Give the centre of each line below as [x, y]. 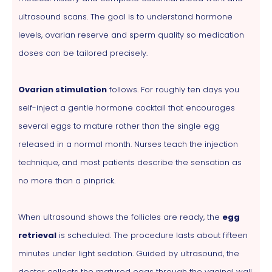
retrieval [37, 235]
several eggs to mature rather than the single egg [119, 126]
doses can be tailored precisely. [83, 53]
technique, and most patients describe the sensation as [130, 162]
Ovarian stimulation [63, 89]
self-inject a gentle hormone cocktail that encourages [127, 107]
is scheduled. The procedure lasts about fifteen [152, 235]
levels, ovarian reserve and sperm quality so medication [131, 35]
